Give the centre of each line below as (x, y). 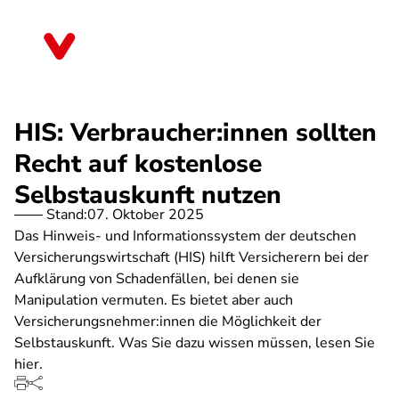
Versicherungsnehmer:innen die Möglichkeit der (168, 322)
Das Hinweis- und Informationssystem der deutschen (185, 236)
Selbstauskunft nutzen (148, 195)
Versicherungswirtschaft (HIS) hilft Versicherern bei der (191, 257)
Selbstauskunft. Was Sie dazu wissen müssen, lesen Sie (195, 343)
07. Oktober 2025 (146, 215)
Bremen (117, 53)
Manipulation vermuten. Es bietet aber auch (154, 300)
